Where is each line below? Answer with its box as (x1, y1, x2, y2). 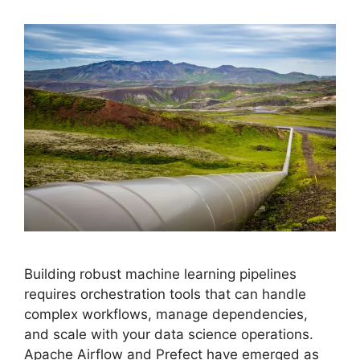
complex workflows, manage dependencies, (24, 306, 308, 323)
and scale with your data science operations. (24, 326, 313, 343)
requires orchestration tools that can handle (24, 286, 306, 303)
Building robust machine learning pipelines (24, 266, 297, 283)
